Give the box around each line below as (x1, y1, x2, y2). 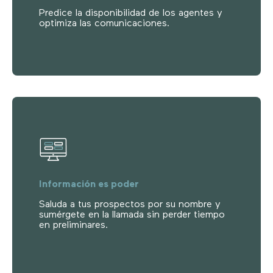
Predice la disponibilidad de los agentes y (39, 8, 222, 18)
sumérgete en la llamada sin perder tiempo (39, 210, 225, 220)
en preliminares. (39, 220, 108, 230)
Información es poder (39, 179, 139, 190)
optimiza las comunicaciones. (39, 18, 169, 29)
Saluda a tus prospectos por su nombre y (39, 199, 221, 210)
